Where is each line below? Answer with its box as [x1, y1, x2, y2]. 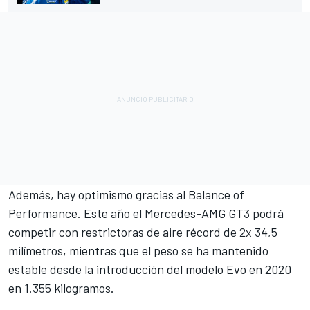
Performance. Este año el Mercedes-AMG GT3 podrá [8, 206, 284, 221]
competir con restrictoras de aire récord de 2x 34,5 [8, 224, 277, 240]
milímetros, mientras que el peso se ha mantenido [8, 243, 268, 259]
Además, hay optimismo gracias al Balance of [8, 187, 244, 203]
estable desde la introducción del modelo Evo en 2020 [8, 262, 291, 277]
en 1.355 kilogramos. [8, 280, 114, 296]
